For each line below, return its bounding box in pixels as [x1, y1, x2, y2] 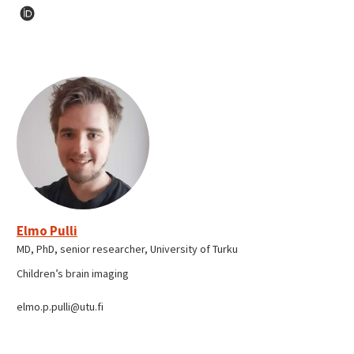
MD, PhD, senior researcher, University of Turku [17, 242, 238, 257]
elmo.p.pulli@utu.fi [17, 299, 104, 314]
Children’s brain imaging [17, 266, 129, 281]
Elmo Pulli [17, 222, 77, 240]
